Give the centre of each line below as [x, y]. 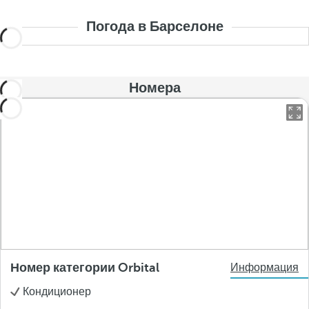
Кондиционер [57, 292]
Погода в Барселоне [154, 27]
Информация [265, 268]
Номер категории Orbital [85, 268]
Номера [154, 88]
